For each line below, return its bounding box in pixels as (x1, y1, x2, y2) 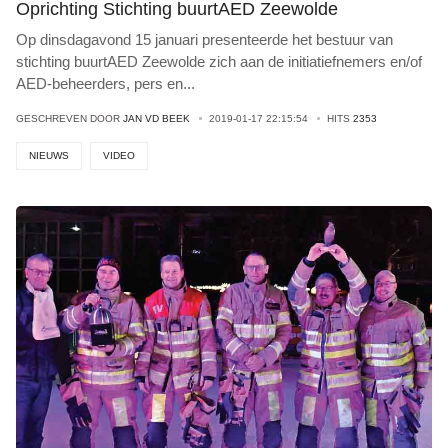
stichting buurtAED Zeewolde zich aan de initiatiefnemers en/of (16, 53, 422, 70)
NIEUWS (29, 150, 69, 161)
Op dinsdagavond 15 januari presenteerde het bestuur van (16, 31, 393, 48)
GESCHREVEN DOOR (16, 113, 123, 124)
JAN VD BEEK (123, 113, 190, 124)
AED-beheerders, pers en (16, 75, 183, 92)
